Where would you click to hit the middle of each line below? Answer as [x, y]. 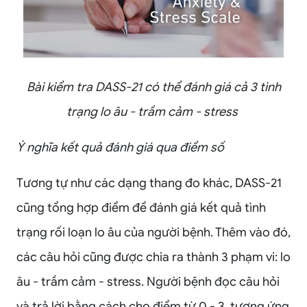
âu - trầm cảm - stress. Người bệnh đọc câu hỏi [148, 282]
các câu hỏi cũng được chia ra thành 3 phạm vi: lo [153, 257]
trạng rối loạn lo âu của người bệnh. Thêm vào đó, [153, 233]
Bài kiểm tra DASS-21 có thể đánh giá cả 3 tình [153, 87]
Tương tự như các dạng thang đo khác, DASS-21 [149, 183]
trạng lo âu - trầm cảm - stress [153, 112]
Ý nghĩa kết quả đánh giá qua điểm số [120, 148]
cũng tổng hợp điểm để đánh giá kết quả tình [141, 208]
